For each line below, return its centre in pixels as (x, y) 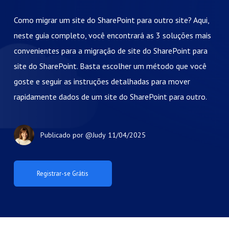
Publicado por (63, 135)
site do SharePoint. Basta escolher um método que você (110, 66)
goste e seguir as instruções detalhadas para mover (102, 81)
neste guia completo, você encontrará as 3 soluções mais (112, 35)
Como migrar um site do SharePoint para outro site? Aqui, (111, 20)
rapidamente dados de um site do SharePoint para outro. (110, 97)
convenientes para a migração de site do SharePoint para (110, 51)
